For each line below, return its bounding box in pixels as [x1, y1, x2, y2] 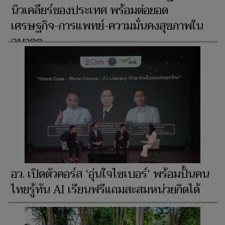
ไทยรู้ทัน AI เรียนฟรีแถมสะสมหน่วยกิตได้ [11, 180, 200, 200]
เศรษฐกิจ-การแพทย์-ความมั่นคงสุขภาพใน [11, 17, 203, 36]
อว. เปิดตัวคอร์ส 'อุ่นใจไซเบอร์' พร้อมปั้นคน [11, 165, 209, 184]
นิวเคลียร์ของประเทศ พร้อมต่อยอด [11, 1, 168, 21]
